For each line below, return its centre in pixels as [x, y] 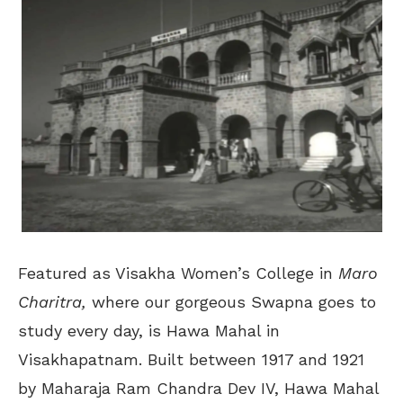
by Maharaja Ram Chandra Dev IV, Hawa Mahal [198, 388]
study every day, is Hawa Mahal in [149, 330]
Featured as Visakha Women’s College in [178, 273]
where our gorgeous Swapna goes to [234, 301]
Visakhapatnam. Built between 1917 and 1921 [191, 359]
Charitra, [55, 301]
